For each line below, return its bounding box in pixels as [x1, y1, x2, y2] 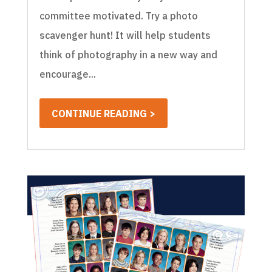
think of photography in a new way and [39, 48, 217, 61]
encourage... [39, 67, 96, 80]
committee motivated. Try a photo [39, 9, 198, 22]
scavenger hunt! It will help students [39, 29, 211, 41]
